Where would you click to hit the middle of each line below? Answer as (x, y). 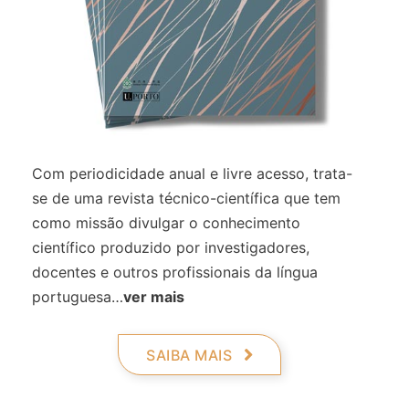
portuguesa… (78, 296)
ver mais (154, 296)
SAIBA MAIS (189, 355)
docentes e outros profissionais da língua (175, 272)
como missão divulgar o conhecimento (166, 222)
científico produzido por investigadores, (171, 247)
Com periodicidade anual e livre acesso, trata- (192, 173)
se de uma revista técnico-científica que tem (186, 198)
